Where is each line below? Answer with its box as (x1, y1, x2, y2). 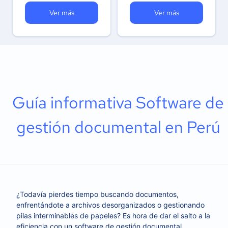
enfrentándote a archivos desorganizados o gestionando (16, 201, 205, 209)
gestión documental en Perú (16, 116, 220, 138)
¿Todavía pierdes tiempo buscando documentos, (16, 190, 179, 198)
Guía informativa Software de (12, 92, 224, 113)
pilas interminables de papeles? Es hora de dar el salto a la (16, 211, 210, 220)
